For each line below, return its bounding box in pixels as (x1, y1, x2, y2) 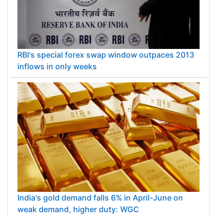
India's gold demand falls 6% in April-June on (17, 192, 183, 202)
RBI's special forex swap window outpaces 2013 (17, 50, 194, 60)
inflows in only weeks (17, 62, 97, 72)
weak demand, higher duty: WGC (17, 204, 139, 214)
